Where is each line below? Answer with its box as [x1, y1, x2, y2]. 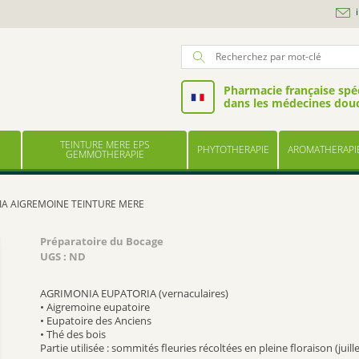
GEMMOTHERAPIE [65, 147, 144, 162]
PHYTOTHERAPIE [196, 143, 269, 157]
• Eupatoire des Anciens [40, 314, 152, 329]
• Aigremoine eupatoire [40, 301, 151, 315]
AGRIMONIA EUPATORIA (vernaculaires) [40, 287, 229, 301]
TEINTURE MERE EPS [59, 138, 150, 152]
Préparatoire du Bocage [40, 234, 164, 249]
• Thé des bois [40, 328, 107, 342]
